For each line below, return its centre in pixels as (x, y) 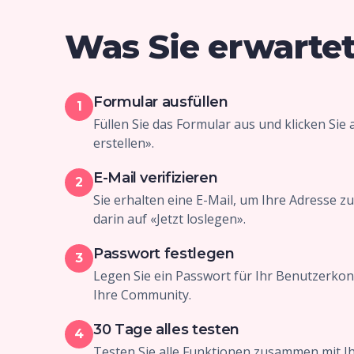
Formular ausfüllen (161, 102)
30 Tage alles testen (166, 330)
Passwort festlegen (164, 254)
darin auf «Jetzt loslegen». (169, 219)
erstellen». (124, 143)
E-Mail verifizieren (156, 178)
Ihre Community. (142, 295)
